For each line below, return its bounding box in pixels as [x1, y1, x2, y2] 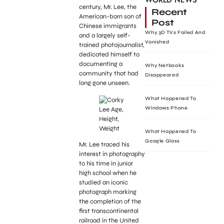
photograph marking [78, 187, 136, 196]
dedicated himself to [78, 50, 139, 59]
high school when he [78, 168, 136, 177]
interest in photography [78, 149, 145, 158]
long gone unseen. [78, 79, 130, 87]
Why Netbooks [145, 62, 184, 68]
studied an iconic [78, 178, 128, 186]
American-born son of [78, 12, 141, 21]
